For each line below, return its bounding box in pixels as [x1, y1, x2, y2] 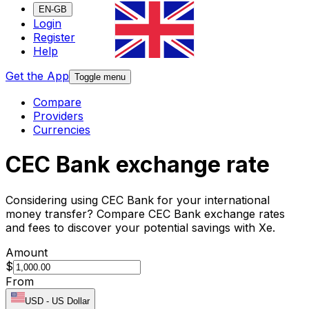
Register [33, 30, 75, 45]
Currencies [33, 123, 90, 137]
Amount [6, 245, 48, 259]
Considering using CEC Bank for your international [6, 192, 270, 207]
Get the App [6, 69, 69, 83]
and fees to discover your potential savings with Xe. [6, 220, 275, 235]
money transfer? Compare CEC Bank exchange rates [6, 206, 285, 221]
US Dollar [52, 295, 90, 306]
